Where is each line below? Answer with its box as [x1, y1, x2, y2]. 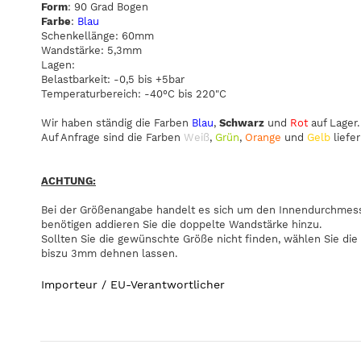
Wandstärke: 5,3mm [41, 44, 142, 57]
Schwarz [219, 117, 268, 130]
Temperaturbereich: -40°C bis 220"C [41, 88, 226, 101]
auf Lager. [311, 117, 359, 130]
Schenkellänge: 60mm [41, 30, 154, 43]
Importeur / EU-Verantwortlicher [41, 277, 225, 291]
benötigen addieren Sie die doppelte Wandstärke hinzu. [41, 218, 322, 231]
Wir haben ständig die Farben [41, 117, 192, 130]
